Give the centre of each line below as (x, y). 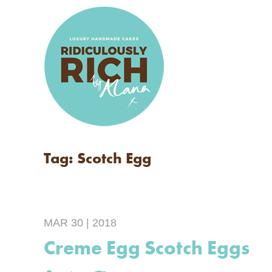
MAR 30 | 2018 (80, 223)
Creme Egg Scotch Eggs (147, 248)
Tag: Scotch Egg (97, 158)
